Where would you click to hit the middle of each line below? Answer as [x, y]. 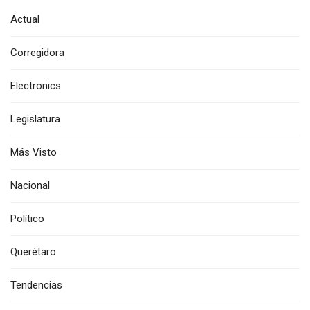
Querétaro [33, 252]
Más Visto [34, 153]
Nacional [30, 186]
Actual [25, 20]
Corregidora [37, 53]
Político [27, 219]
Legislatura [35, 119]
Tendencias [36, 285]
